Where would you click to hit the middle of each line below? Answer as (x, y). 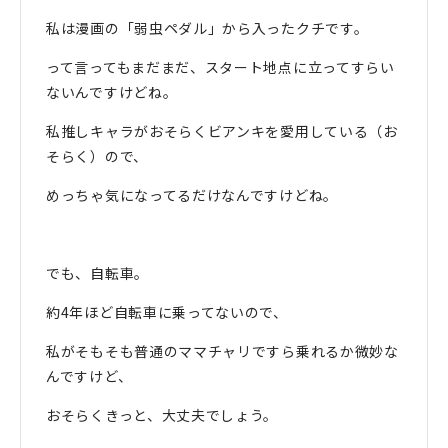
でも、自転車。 (97, 273)
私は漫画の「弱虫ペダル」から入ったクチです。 (207, 28)
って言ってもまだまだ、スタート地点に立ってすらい (220, 67)
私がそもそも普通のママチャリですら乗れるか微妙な (222, 351)
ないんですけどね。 (112, 92)
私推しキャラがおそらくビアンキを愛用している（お (222, 131)
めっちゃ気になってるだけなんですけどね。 (192, 195)
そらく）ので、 (97, 156)
